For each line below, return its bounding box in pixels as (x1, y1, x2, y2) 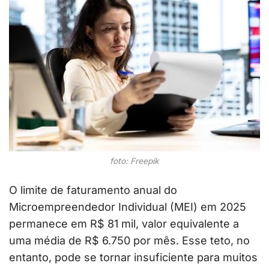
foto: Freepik (110, 156, 159, 166)
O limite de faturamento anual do (9, 183, 177, 196)
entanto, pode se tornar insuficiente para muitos (9, 250, 258, 264)
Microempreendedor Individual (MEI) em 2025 (9, 200, 246, 213)
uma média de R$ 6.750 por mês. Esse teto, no (9, 234, 250, 247)
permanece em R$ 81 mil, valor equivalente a (9, 217, 239, 230)
